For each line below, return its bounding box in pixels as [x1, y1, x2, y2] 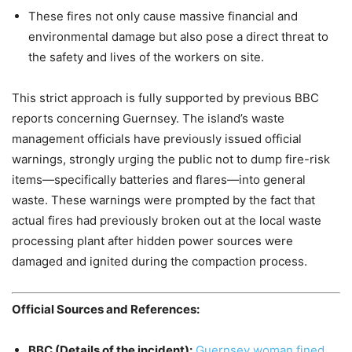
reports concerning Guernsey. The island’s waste [12, 110, 284, 126]
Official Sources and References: [12, 302, 200, 317]
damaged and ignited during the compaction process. [12, 253, 307, 269]
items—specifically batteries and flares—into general [12, 171, 306, 187]
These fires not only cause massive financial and [28, 8, 298, 24]
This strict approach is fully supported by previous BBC [12, 90, 319, 105]
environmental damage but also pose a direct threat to [28, 28, 328, 44]
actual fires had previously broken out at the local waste [12, 212, 321, 228]
